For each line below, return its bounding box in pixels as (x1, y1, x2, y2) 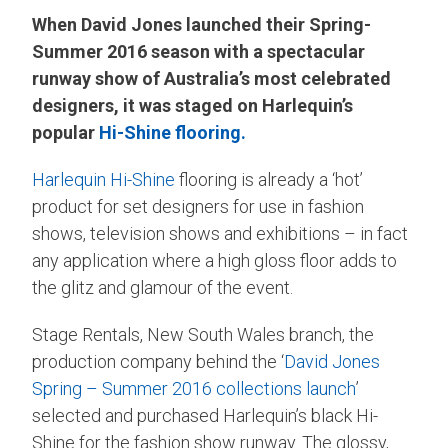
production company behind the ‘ (32, 350, 284, 372)
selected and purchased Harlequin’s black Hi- (32, 404, 378, 426)
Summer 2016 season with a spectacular (32, 40, 365, 62)
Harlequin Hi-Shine (32, 168, 175, 190)
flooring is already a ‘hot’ (175, 168, 363, 190)
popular (32, 121, 99, 143)
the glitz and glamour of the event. (32, 276, 293, 298)
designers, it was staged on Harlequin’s (32, 94, 353, 116)
